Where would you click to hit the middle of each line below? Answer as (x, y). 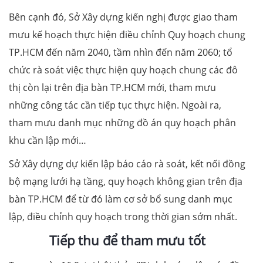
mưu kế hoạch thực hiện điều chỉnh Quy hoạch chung (127, 34)
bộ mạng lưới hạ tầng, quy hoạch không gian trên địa (126, 181)
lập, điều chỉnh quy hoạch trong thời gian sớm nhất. (123, 216)
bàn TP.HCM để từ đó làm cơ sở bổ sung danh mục (121, 199)
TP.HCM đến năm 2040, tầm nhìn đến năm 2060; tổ (121, 52)
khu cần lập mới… (48, 140)
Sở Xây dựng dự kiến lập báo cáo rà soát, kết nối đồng (127, 163)
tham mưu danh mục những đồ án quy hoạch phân (122, 122)
